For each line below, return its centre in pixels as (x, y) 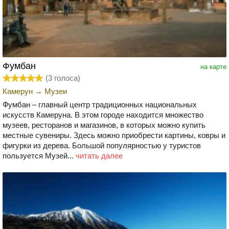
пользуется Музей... (39, 156)
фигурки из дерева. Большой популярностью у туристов (102, 146)
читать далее (99, 156)
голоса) (66, 78)
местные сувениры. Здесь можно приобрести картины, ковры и (114, 135)
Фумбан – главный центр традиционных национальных (100, 105)
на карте (213, 67)
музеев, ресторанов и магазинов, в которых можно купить (104, 125)
